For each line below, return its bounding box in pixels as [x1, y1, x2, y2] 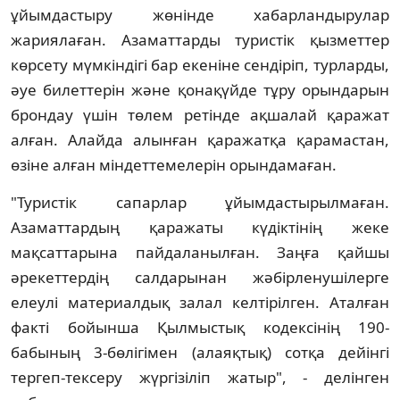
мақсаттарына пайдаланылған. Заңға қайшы [11, 241, 389, 262]
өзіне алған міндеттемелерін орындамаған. [11, 154, 337, 175]
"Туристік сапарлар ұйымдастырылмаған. [11, 191, 389, 212]
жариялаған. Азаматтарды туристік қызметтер [11, 29, 389, 50]
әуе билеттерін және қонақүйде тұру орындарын [11, 79, 389, 100]
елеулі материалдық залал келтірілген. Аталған [11, 291, 389, 312]
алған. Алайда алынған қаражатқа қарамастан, [11, 129, 389, 150]
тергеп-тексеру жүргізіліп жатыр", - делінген [11, 366, 389, 387]
